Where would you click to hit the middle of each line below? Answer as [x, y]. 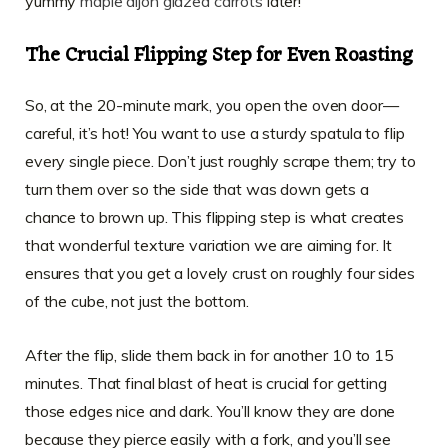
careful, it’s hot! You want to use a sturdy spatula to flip [215, 133]
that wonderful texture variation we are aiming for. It [209, 245]
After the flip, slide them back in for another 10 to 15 [209, 355]
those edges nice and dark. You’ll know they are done [210, 411]
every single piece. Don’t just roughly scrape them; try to [220, 161]
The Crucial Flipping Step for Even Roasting [219, 56]
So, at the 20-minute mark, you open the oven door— [212, 105]
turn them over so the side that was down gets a [197, 189]
